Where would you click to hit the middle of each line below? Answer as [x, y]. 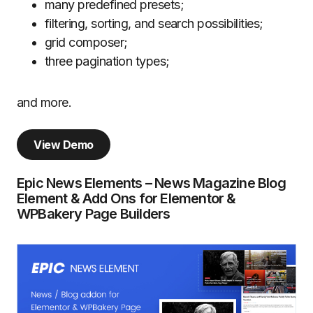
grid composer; [86, 42]
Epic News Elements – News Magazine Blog [151, 183]
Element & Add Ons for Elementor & [126, 198]
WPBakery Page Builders [94, 213]
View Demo [64, 144]
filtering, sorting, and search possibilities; [154, 23]
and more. [44, 102]
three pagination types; [107, 61]
